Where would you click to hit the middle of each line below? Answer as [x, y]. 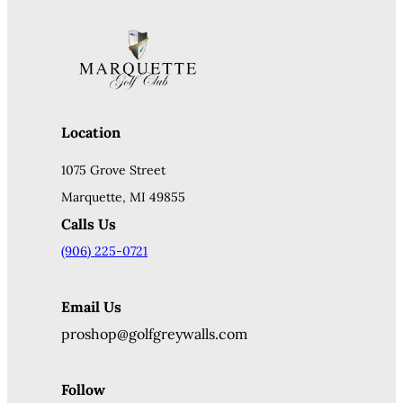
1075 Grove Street [113, 170]
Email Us [91, 306]
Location [91, 132]
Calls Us [89, 224]
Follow [83, 389]
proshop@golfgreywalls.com [154, 333]
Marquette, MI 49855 [123, 197]
